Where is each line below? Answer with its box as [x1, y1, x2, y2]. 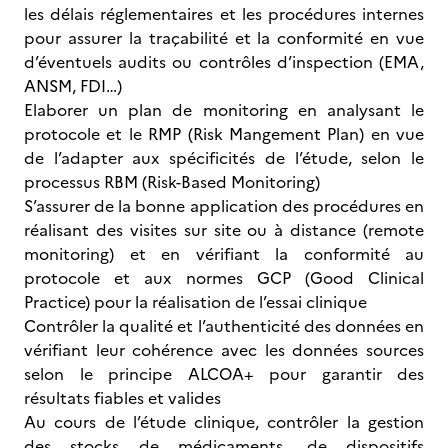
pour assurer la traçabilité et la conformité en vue [24, 26, 424, 50]
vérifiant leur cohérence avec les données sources [24, 338, 424, 362]
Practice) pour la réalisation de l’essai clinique [24, 290, 367, 314]
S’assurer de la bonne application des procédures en [24, 194, 424, 218]
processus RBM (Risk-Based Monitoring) [24, 170, 320, 194]
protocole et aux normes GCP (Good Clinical [24, 266, 424, 290]
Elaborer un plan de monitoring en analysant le [24, 98, 424, 122]
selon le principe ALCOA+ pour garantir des [24, 362, 424, 386]
